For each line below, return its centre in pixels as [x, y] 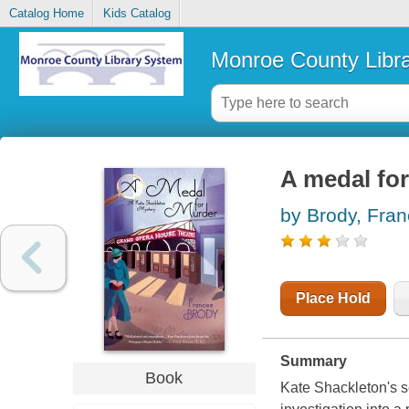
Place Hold [333, 299]
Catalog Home [46, 14]
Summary [313, 362]
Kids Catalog [136, 14]
